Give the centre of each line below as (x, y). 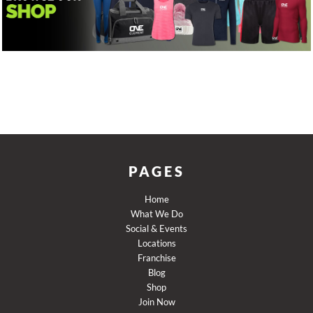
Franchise (156, 257)
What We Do (156, 213)
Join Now (156, 301)
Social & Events (156, 228)
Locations (156, 243)
